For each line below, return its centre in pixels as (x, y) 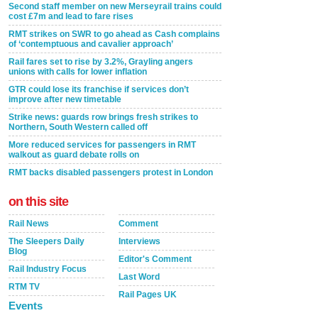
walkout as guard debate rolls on (74, 155)
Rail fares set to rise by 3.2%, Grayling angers (101, 62)
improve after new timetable (65, 99)
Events (26, 306)
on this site (39, 202)
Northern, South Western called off (78, 127)
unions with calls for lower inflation (78, 72)
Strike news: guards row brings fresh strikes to (103, 117)
